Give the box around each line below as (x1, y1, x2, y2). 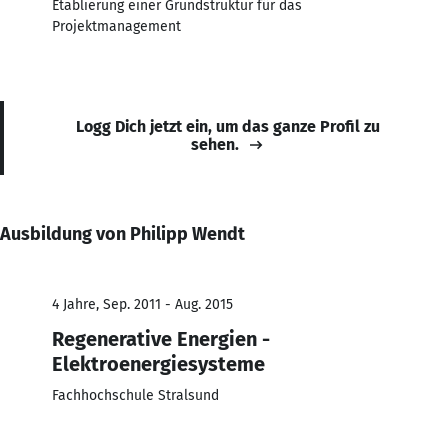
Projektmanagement (52, 17, 181, 35)
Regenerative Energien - (52, 326, 270, 351)
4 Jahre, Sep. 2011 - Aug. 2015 (52, 295, 233, 313)
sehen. (191, 134, 239, 154)
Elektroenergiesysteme (52, 351, 265, 376)
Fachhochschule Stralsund (52, 386, 219, 404)
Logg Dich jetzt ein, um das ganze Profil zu (76, 116, 380, 136)
